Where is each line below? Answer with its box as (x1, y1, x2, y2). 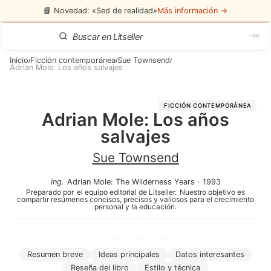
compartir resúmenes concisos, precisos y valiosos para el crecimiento (17, 195, 254, 204)
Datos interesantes (175, 250, 244, 259)
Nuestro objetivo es (180, 188, 245, 197)
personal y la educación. (94, 202, 177, 211)
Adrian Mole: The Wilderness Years (67, 177, 195, 186)
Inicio (10, 56, 28, 65)
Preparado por (26, 188, 74, 197)
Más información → (157, 5, 227, 15)
